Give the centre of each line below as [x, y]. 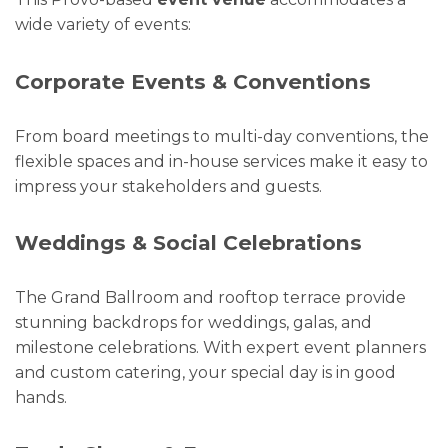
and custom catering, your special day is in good [205, 373]
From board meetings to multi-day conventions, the [222, 136]
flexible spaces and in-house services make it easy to [221, 161]
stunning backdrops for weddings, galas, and [193, 323]
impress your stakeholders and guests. [168, 186]
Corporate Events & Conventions [193, 81]
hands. [41, 398]
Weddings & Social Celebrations [188, 243]
